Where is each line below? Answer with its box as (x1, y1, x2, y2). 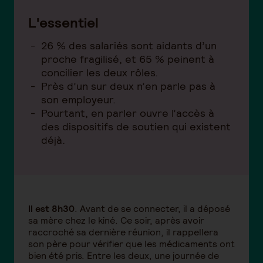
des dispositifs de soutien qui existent (41, 120, 231, 134)
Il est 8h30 (28, 203, 75, 215)
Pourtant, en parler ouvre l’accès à (41, 106, 214, 120)
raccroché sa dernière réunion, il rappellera (28, 226, 218, 239)
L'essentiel (28, 14, 99, 32)
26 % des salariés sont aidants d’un (41, 39, 217, 53)
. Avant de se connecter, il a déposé (75, 203, 230, 215)
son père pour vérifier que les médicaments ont (28, 238, 235, 251)
